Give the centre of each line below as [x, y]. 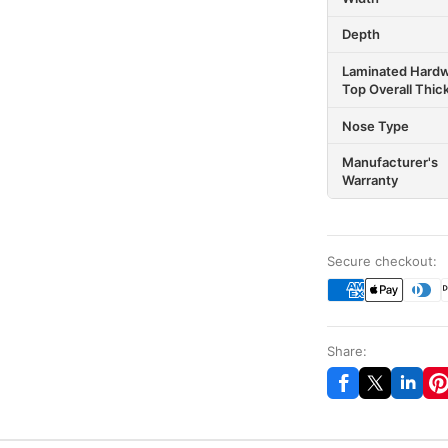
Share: [346, 350]
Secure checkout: [381, 260]
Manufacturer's [389, 162]
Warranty [369, 180]
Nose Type [375, 125]
